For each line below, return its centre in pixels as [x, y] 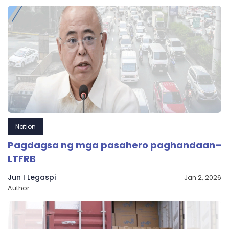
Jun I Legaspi [32, 178]
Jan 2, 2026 [203, 178]
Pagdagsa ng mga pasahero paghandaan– [114, 145]
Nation [26, 127]
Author [19, 188]
